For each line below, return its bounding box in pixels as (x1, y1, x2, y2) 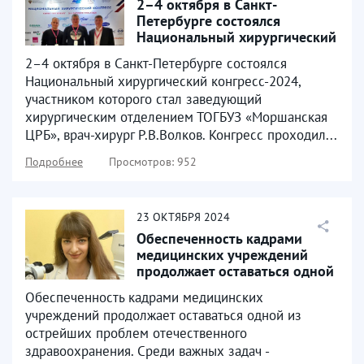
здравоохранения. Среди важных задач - (25, 342, 269, 360)
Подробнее (25, 154, 83, 169)
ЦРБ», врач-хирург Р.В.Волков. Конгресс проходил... (25, 126, 337, 144)
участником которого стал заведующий (25, 90, 262, 108)
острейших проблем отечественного (25, 324, 247, 342)
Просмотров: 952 (109, 154, 197, 169)
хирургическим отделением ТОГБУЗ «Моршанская (25, 108, 327, 126)
